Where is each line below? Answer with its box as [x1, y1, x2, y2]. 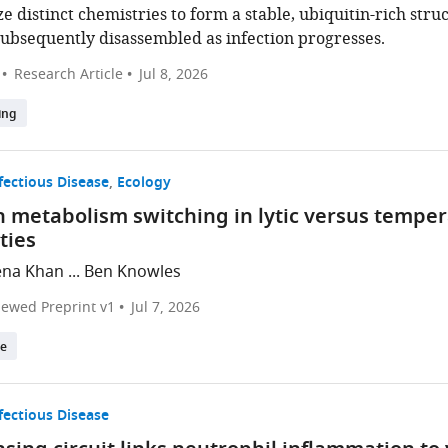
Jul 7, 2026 [131, 297, 201, 318]
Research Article [14, 64, 124, 85]
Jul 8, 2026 [139, 64, 209, 85]
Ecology [117, 172, 172, 195]
